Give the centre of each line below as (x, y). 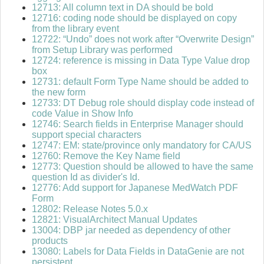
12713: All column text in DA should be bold (123, 8)
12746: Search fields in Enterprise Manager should (138, 124)
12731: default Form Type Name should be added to (140, 82)
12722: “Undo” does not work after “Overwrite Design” (143, 39)
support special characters (87, 135)
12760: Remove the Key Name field (106, 156)
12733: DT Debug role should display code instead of (143, 103)
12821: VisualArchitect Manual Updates (115, 220)
